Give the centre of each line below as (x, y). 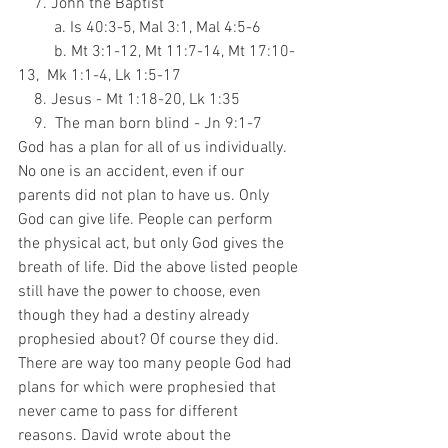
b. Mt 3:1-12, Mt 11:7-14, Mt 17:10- (36, 52)
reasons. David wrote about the (126, 436)
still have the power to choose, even (141, 292)
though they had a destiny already (135, 316)
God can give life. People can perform (147, 220)
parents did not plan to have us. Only (145, 196)
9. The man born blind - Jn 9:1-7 (148, 124)
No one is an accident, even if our (133, 172)
